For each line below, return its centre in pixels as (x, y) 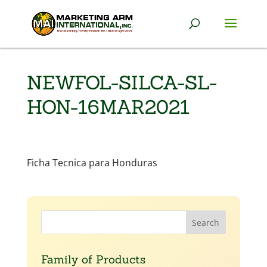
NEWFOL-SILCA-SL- (122, 83)
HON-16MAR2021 (108, 107)
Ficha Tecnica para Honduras (92, 163)
